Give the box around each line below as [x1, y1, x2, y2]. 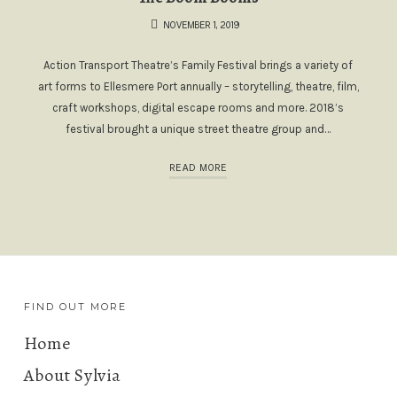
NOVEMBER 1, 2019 [162, 19, 239, 30]
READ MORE [169, 162, 228, 173]
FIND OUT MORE [23, 300, 127, 313]
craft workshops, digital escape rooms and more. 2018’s [52, 101, 345, 115]
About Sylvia [23, 362, 122, 387]
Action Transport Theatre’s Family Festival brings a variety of [43, 58, 354, 73]
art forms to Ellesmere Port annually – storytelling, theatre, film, [37, 80, 359, 94]
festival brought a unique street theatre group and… [66, 122, 331, 136]
